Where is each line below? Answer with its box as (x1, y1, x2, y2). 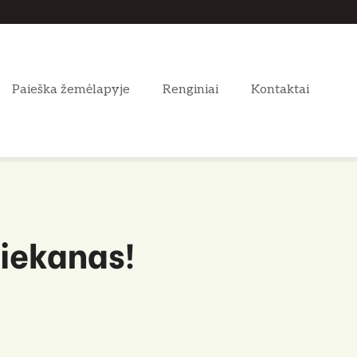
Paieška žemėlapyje (12, 82, 130, 98)
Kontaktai (251, 82, 309, 98)
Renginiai (163, 82, 218, 98)
